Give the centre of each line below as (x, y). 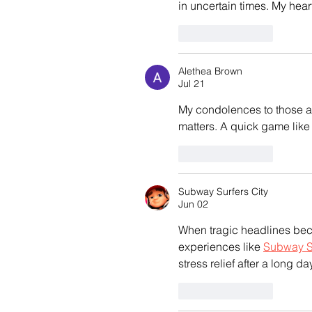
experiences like (221, 246)
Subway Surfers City (223, 191)
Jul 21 (192, 83)
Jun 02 (193, 204)
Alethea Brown (210, 71)
